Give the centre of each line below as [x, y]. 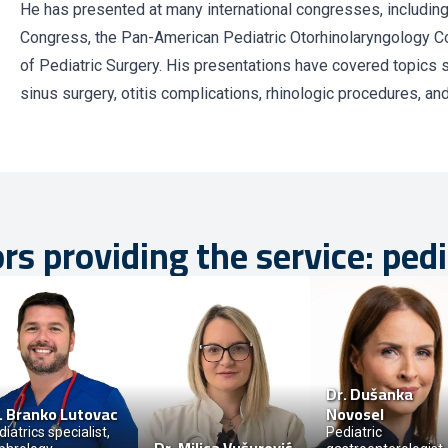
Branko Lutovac [62, 414]
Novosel [355, 414]
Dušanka [381, 394]
